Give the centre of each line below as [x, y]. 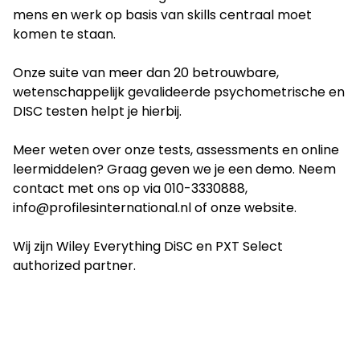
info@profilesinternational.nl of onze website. [155, 208]
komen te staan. [64, 35]
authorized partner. [74, 266]
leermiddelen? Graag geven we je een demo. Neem [174, 170]
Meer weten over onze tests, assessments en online [176, 150]
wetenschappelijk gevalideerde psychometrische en [179, 92]
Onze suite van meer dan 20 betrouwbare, [146, 73]
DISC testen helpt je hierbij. [97, 112]
